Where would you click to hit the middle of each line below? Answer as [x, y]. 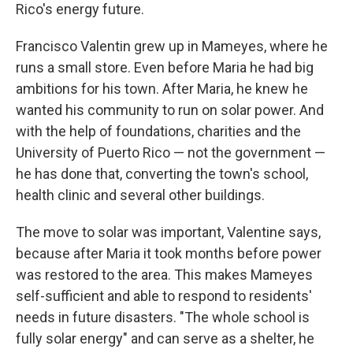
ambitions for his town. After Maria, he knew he [162, 89]
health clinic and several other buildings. [140, 195]
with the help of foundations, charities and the [158, 131]
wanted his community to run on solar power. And [170, 110]
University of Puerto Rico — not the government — [171, 152]
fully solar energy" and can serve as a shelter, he [165, 338]
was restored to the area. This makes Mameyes [164, 275]
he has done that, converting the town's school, [162, 174]
